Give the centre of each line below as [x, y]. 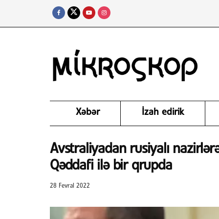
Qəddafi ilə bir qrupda [111, 166]
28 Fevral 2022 [70, 186]
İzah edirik [163, 112]
